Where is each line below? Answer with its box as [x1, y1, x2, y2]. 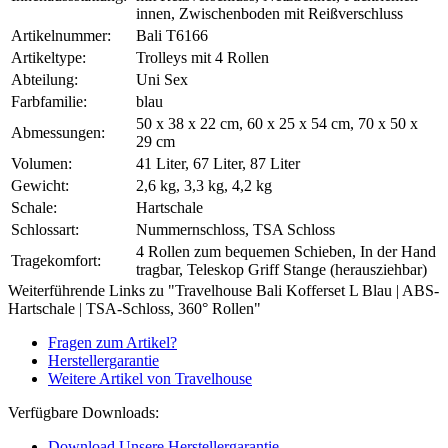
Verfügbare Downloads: [8, 404, 159, 422]
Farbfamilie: [11, 93, 87, 111]
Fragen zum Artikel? [48, 334, 177, 352]
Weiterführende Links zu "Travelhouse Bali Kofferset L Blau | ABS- [8, 282, 439, 300]
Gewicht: [11, 177, 69, 195]
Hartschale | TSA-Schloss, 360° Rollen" [8, 300, 261, 318]
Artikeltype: [11, 49, 86, 67]
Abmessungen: [11, 124, 105, 142]
